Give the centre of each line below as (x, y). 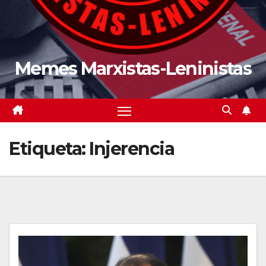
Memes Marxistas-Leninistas (133, 69)
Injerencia (132, 149)
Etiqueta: (49, 149)
